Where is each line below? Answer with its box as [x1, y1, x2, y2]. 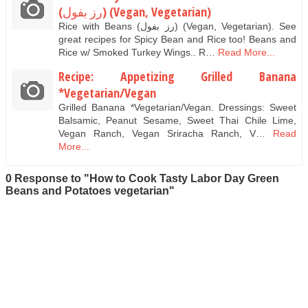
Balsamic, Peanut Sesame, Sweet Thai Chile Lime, [58, 115, 296, 126]
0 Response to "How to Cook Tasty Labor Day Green [5, 172, 279, 184]
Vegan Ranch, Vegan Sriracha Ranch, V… [58, 128, 265, 140]
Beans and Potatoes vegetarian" [5, 184, 175, 197]
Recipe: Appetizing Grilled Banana [58, 68, 296, 85]
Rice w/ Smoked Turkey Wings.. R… [58, 46, 215, 58]
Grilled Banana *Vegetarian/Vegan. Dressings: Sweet [58, 102, 296, 113]
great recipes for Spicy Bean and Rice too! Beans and [58, 33, 296, 45]
